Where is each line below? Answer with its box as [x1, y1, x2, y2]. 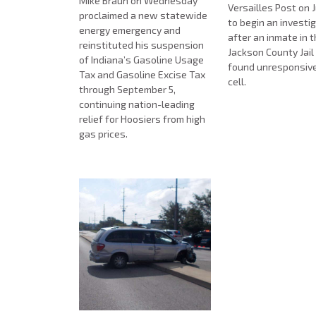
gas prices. [79, 128, 130, 140]
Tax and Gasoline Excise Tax [79, 68, 205, 81]
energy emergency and [79, 24, 181, 37]
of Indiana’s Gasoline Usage [79, 54, 204, 66]
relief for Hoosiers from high [79, 113, 205, 126]
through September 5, [79, 83, 176, 96]
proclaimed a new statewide [79, 9, 207, 22]
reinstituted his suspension [79, 39, 204, 51]
